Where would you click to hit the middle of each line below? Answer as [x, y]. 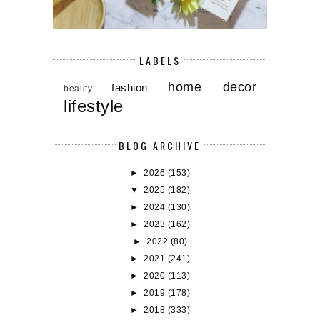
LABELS [160, 61]
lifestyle [94, 106]
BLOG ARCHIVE [160, 145]
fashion [130, 88]
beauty [78, 89]
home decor [212, 87]
